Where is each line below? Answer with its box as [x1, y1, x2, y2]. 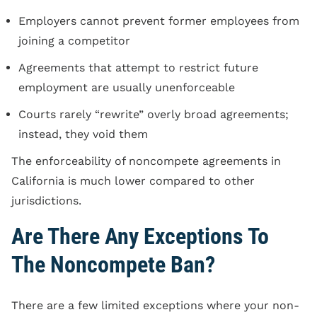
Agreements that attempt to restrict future [18, 60, 258, 74]
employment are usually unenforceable [18, 80, 235, 94]
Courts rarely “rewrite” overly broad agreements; [18, 107, 289, 121]
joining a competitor [18, 33, 130, 47]
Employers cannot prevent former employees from [18, 13, 299, 28]
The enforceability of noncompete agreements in [11, 154, 281, 168]
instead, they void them [18, 127, 148, 141]
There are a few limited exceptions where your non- [11, 298, 299, 312]
